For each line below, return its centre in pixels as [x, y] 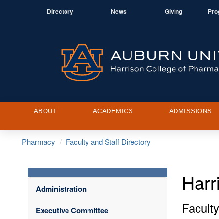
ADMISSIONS [190, 111]
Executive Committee [72, 210]
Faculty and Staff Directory [108, 141]
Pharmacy [39, 141]
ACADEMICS [113, 111]
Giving [174, 11]
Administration [61, 188]
